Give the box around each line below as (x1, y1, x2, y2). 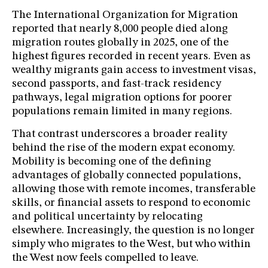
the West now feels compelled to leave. (12, 252, 199, 264)
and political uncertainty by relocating (12, 211, 203, 223)
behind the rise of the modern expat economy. (12, 142, 235, 154)
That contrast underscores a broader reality (12, 129, 227, 141)
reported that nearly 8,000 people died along (12, 23, 228, 35)
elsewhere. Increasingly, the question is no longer (12, 225, 255, 237)
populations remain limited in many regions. (12, 106, 232, 118)
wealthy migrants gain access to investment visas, (12, 65, 256, 77)
